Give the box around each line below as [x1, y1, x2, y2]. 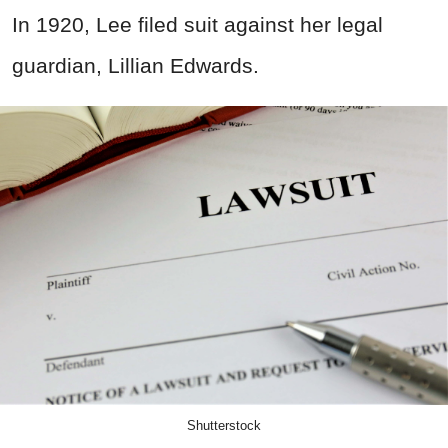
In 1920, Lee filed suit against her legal [12, 13, 383, 37]
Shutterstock [187, 418, 261, 434]
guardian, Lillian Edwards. [12, 54, 259, 78]
